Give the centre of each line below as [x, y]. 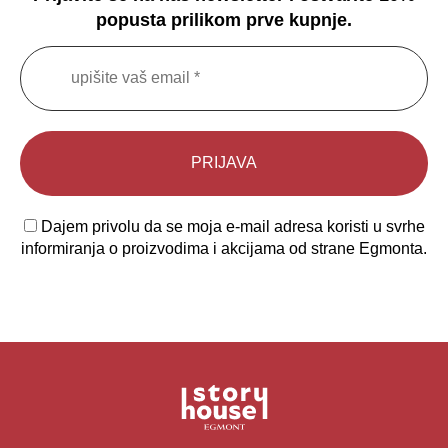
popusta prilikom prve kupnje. [224, 20]
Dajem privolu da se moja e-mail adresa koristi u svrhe [230, 226]
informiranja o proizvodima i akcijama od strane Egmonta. [224, 248]
